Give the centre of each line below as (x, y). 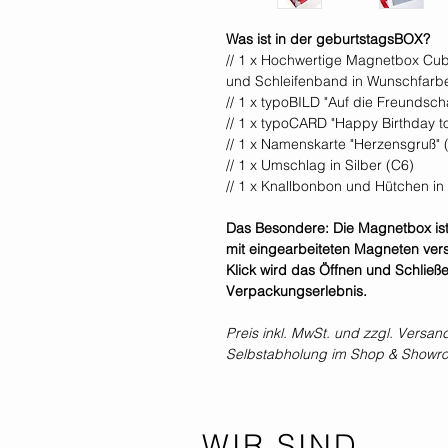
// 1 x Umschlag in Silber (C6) (320, 165)
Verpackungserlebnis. (296, 291)
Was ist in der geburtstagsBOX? (328, 39)
